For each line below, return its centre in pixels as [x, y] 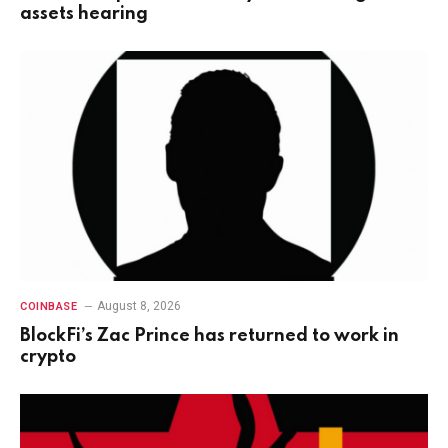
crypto [48, 356]
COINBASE [49, 306]
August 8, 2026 [139, 305]
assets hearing [84, 14]
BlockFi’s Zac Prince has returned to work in [209, 335]
